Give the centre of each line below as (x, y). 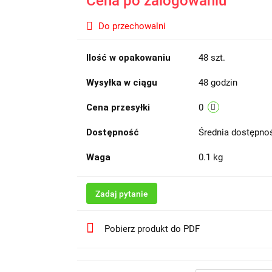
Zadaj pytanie (121, 194)
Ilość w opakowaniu (128, 58)
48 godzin (218, 83)
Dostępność (112, 132)
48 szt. (212, 58)
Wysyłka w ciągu (121, 83)
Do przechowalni (132, 26)
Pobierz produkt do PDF (152, 229)
